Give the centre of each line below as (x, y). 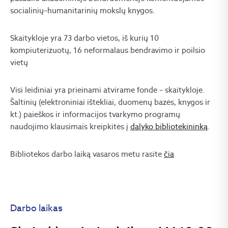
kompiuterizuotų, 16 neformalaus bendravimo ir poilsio (108, 50)
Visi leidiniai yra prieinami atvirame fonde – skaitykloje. (107, 90)
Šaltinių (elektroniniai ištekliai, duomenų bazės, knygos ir (110, 102)
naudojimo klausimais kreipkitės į (70, 126)
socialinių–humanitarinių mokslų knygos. (82, 10)
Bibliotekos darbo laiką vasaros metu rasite (87, 154)
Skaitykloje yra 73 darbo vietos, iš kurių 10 (84, 38)
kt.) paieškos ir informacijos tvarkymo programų (95, 114)
